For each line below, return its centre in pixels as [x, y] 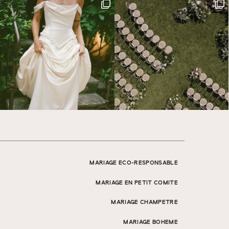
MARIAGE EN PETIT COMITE [137, 183]
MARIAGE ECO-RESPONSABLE [134, 163]
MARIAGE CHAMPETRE [144, 203]
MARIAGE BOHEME [151, 223]
